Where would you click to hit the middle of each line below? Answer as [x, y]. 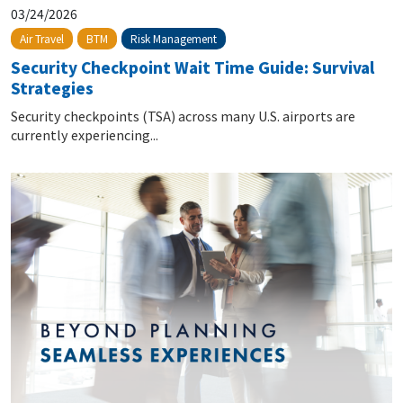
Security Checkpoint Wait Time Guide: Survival [193, 67]
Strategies [52, 88]
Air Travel [42, 39]
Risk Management [174, 38]
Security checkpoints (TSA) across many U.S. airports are [183, 115]
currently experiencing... [85, 134]
